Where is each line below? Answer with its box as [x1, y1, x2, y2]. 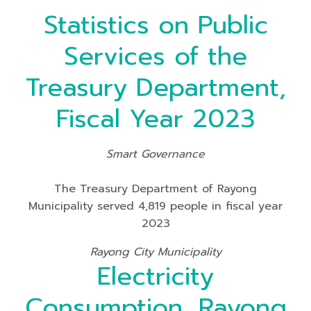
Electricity [97, 258, 214, 295]
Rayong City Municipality [90, 244, 221, 260]
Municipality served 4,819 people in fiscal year [28, 198, 283, 215]
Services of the [64, 37, 247, 75]
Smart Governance [106, 146, 205, 162]
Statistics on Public [43, 6, 268, 44]
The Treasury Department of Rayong [54, 180, 257, 197]
